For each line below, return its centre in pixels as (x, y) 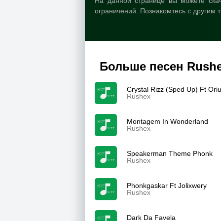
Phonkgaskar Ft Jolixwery (167, 185)
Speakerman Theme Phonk (170, 153)
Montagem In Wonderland (167, 121)
